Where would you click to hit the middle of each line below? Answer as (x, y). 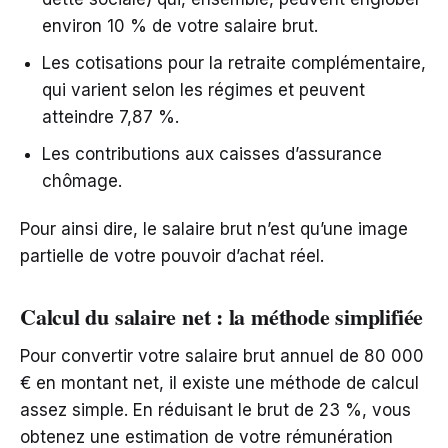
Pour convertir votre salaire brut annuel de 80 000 (222, 356)
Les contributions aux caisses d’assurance (212, 154)
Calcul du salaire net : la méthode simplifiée (222, 317)
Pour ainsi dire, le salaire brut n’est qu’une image (214, 229)
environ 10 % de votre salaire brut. (180, 26)
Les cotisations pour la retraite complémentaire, (234, 63)
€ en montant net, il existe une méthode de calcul (219, 383)
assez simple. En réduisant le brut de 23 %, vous (215, 410)
